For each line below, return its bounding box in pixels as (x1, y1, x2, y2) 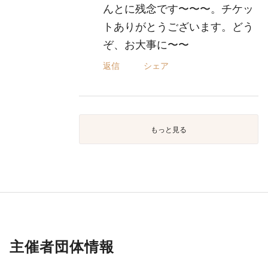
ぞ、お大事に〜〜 (103, 38, 190, 51)
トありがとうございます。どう (103, 20, 254, 33)
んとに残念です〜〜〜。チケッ (103, 2, 254, 15)
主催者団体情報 (10, 237, 114, 255)
